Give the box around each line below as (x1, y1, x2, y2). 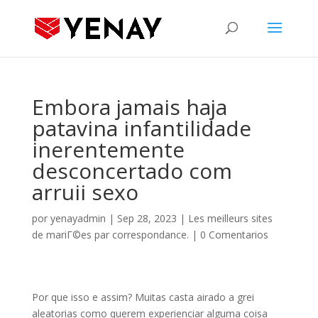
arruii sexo (31, 177, 138, 207)
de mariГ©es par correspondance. (31, 228, 189, 241)
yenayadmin (50, 212, 106, 225)
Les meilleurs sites (187, 212, 273, 225)
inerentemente (31, 135, 185, 164)
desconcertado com (31, 156, 232, 185)
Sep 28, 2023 (116, 212, 177, 225)
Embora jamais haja (31, 92, 227, 121)
